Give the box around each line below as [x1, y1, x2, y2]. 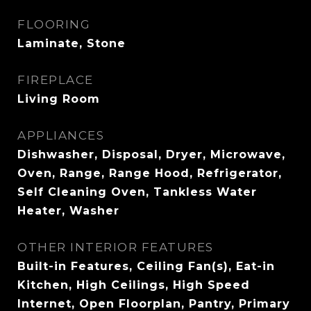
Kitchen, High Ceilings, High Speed [17, 278, 250, 292]
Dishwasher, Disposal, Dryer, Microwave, [17, 148, 285, 161]
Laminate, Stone [17, 37, 126, 50]
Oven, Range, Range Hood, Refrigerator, [17, 167, 282, 180]
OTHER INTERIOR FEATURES [17, 240, 214, 254]
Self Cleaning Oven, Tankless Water [17, 185, 257, 199]
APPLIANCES [17, 128, 104, 142]
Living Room [17, 92, 100, 106]
